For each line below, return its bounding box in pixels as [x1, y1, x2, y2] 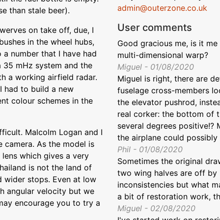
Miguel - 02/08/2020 [117, 203, 195, 214]
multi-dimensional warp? [117, 50, 208, 60]
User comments [117, 22, 192, 34]
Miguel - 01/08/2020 [117, 62, 194, 72]
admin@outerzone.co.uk [117, 3, 207, 13]
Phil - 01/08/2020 [117, 144, 183, 155]
